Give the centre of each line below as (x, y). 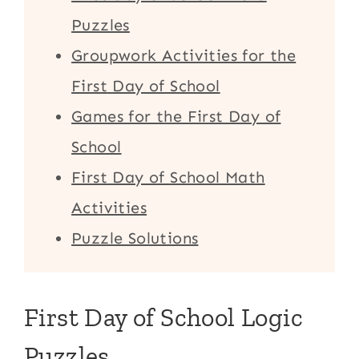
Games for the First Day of (176, 116)
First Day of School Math (168, 177)
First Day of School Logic (164, 317)
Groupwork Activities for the (184, 55)
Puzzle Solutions (135, 238)
